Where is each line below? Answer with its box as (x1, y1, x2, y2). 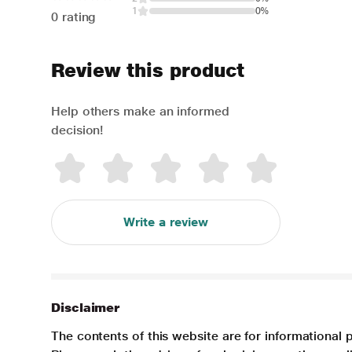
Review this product (51, 59, 244, 82)
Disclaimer (51, 300, 120, 315)
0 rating (51, 9, 97, 24)
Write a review (123, 214, 208, 229)
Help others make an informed (51, 104, 229, 119)
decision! (51, 123, 104, 137)
